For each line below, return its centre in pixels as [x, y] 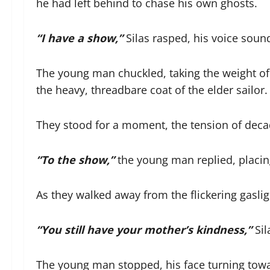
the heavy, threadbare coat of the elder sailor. [152, 90]
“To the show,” [75, 160]
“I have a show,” [80, 38]
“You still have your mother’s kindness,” [144, 230]
